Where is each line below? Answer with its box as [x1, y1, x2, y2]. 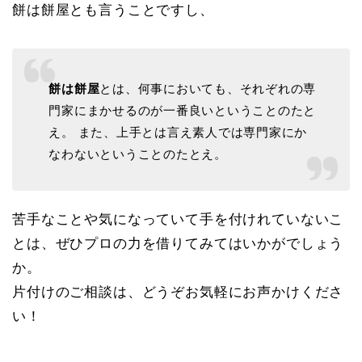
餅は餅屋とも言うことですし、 [12, 2, 214, 18]
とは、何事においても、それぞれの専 [99, 82, 317, 96]
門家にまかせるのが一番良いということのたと [48, 103, 317, 118]
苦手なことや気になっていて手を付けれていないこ [12, 212, 344, 228]
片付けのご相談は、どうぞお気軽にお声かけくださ [12, 284, 344, 301]
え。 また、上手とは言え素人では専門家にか [48, 125, 308, 140]
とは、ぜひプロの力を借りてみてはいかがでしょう [12, 236, 344, 252]
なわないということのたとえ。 [48, 147, 227, 162]
